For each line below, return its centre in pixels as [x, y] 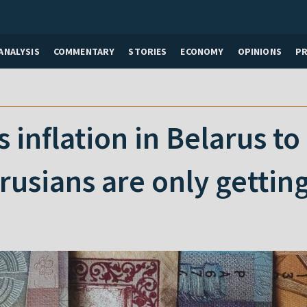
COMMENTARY [84, 51]
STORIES [148, 51]
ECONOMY [202, 51]
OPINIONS [259, 51]
